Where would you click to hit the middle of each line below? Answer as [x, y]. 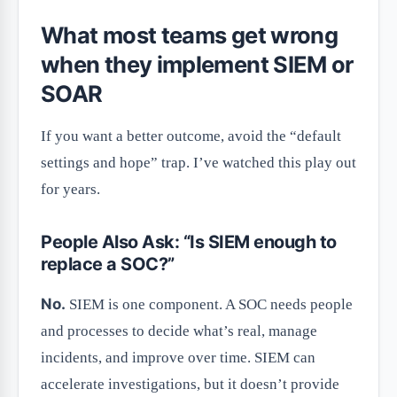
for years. [70, 190]
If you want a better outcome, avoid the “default [191, 136]
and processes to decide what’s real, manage [179, 331]
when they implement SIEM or [197, 65]
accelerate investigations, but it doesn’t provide [190, 385]
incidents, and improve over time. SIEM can [178, 358]
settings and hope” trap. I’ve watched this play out [198, 163]
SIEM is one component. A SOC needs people [209, 305]
